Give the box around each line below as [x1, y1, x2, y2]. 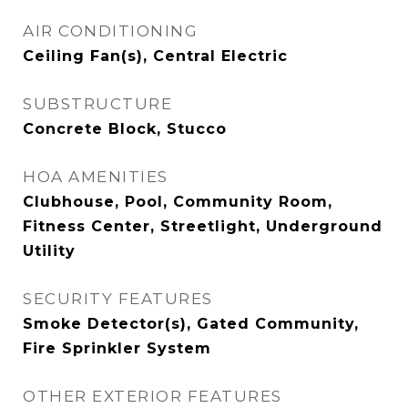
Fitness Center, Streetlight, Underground [23, 218, 382, 235]
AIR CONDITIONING [23, 22, 198, 40]
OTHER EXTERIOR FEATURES [23, 387, 282, 405]
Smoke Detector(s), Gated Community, [23, 315, 359, 332]
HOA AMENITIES [23, 168, 168, 186]
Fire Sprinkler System [23, 340, 211, 357]
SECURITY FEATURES [23, 290, 213, 308]
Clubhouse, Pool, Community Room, [23, 193, 332, 210]
